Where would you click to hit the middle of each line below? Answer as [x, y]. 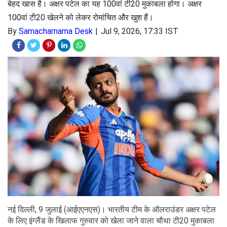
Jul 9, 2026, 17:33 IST [140, 31]
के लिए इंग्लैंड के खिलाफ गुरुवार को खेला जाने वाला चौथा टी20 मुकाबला [111, 220]
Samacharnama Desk [56, 31]
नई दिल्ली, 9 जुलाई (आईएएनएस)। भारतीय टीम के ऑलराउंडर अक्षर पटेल [112, 209]
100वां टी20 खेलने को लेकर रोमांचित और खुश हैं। [81, 17]
